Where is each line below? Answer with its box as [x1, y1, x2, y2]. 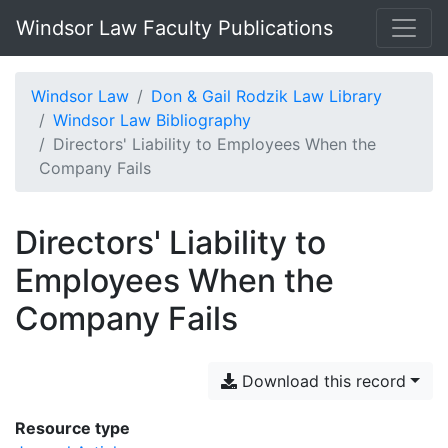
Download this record [237, 371, 407, 391]
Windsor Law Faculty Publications [16, 16, 333, 40]
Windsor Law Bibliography [53, 110, 251, 130]
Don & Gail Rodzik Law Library [151, 86, 382, 106]
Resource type [15, 418, 130, 438]
